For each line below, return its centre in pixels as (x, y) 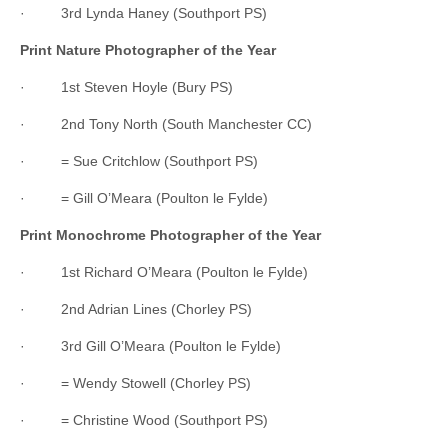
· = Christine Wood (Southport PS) (144, 419)
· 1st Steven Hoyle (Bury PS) (126, 86)
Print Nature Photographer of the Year (148, 49)
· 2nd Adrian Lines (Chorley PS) (136, 308)
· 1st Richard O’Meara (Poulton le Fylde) (164, 271)
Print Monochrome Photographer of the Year (170, 234)
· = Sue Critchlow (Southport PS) (139, 160)
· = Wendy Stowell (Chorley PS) (135, 382)
